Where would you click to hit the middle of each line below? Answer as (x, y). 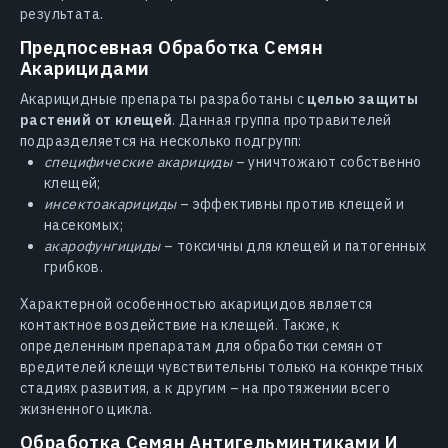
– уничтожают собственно (327, 162)
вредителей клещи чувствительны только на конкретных (222, 367)
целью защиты (363, 99)
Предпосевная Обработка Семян (172, 48)
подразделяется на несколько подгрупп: (161, 141)
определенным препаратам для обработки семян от (202, 346)
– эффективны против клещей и (290, 204)
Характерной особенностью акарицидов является (196, 304)
